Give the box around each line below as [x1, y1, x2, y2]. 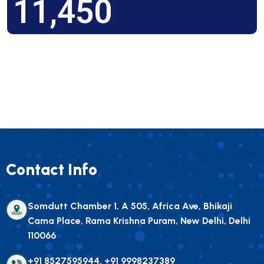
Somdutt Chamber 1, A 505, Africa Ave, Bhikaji [28, 200, 232, 212]
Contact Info [6, 160, 97, 180]
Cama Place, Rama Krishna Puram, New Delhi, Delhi [28, 215, 250, 227]
